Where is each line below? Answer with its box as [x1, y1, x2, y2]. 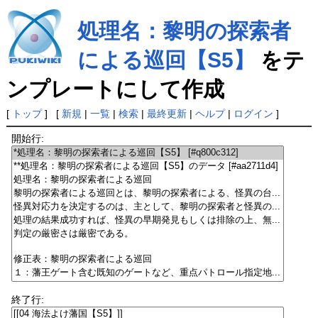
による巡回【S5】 [77, 48, 255, 72]
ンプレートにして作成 [6, 77, 224, 101]
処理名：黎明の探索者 [77, 19, 291, 43]
